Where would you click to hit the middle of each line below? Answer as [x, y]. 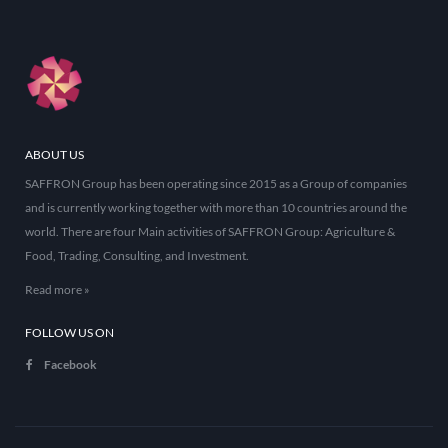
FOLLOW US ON [69, 333]
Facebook [71, 364]
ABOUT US [54, 155]
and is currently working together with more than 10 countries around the [216, 208]
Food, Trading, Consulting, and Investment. [137, 256]
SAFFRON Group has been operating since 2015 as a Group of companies [216, 184]
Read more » [57, 290]
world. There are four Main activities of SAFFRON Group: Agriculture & [210, 232]
